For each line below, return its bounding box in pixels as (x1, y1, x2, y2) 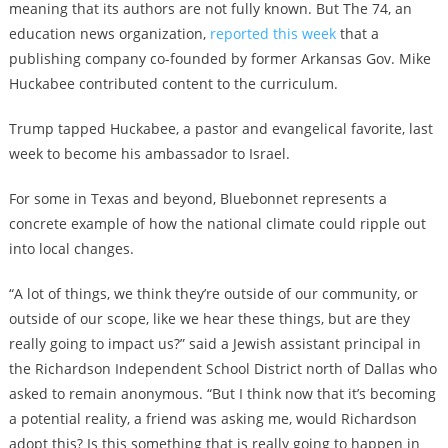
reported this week (209, 24, 336, 44)
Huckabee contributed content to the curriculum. (8, 74, 338, 94)
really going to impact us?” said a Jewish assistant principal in (8, 334, 421, 354)
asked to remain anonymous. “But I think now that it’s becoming (8, 384, 436, 404)
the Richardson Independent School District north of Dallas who (8, 359, 437, 379)
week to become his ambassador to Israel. (8, 144, 290, 164)
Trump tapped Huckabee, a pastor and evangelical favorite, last (8, 119, 433, 139)
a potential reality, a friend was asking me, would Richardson (8, 409, 417, 429)
